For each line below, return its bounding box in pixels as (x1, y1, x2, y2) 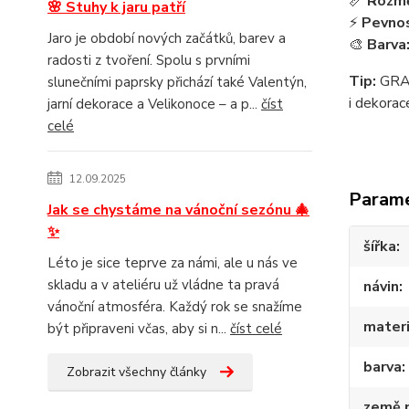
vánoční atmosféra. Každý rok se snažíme (47, 298, 302, 316)
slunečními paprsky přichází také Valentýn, (47, 73, 307, 91)
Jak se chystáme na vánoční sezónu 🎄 (47, 200, 309, 220)
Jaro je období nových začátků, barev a (47, 29, 286, 47)
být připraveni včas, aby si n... (47, 320, 230, 338)
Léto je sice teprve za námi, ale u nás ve (47, 254, 298, 272)
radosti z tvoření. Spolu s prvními (47, 51, 250, 69)
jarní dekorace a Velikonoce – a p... (47, 95, 261, 113)
